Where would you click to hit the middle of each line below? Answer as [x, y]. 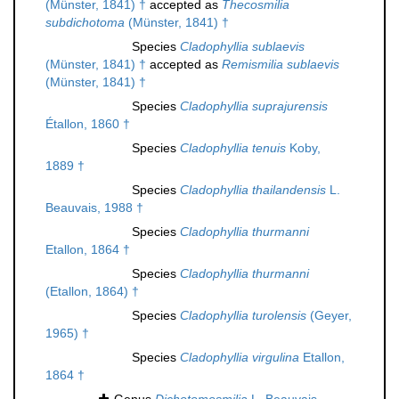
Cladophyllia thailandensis [253, 190]
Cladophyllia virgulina [240, 358]
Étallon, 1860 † [88, 124]
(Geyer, [329, 316]
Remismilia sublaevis [281, 65]
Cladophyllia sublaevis [242, 47]
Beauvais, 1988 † [94, 208]
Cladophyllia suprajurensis [254, 106]
